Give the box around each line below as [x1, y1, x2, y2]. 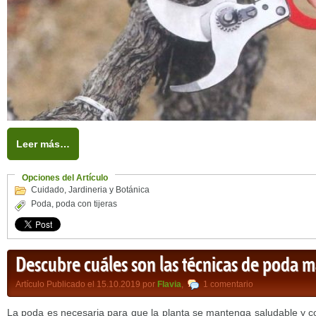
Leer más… [16, 138, 70, 150]
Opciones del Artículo [22, 173, 108, 183]
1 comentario [203, 279, 253, 289]
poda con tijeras [56, 199, 117, 209]
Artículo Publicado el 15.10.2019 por [16, 279, 157, 289]
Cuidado [31, 185, 64, 195]
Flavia [157, 279, 181, 289]
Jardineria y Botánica [68, 185, 150, 195]
